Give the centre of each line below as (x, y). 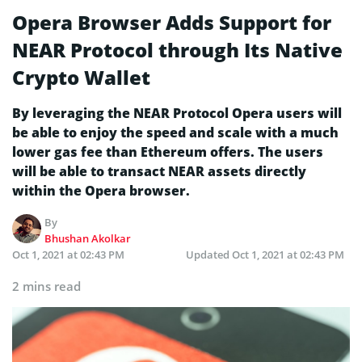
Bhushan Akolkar (88, 238)
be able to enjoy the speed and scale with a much (175, 132)
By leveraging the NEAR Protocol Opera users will (177, 113)
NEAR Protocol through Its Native (177, 49)
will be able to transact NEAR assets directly (159, 171)
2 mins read (46, 286)
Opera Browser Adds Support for (172, 22)
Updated (209, 254)
